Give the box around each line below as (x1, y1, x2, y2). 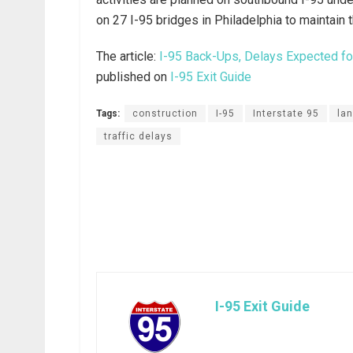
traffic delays (104, 130, 173, 142)
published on (96, 69, 170, 84)
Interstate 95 (253, 107, 319, 119)
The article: (96, 48, 159, 64)
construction (132, 107, 198, 119)
